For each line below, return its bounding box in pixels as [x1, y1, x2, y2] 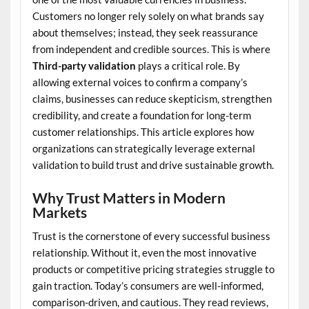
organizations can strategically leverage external [32, 142, 255, 155]
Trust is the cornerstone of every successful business [32, 230, 270, 243]
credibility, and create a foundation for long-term [32, 109, 251, 122]
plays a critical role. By [135, 59, 240, 72]
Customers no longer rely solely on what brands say [32, 10, 264, 23]
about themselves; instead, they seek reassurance [32, 26, 258, 39]
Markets [32, 203, 87, 221]
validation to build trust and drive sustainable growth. [32, 159, 274, 172]
